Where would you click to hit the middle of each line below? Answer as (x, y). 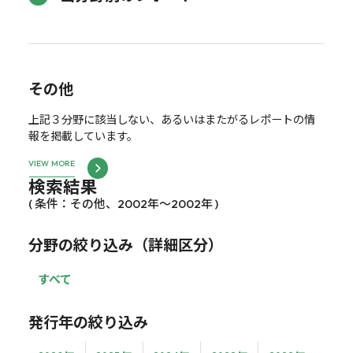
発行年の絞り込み (88, 322)
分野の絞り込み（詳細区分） (125, 245)
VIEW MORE (52, 164)
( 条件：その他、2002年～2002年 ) (123, 203)
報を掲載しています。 (83, 136)
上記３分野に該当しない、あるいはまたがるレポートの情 (171, 119)
